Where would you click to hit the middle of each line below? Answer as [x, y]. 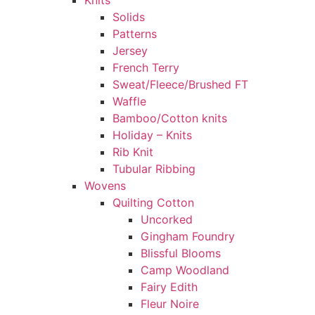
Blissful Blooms [181, 253]
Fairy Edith [169, 287]
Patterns [135, 34]
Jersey [130, 51]
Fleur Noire [170, 304]
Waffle [129, 101]
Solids [129, 17]
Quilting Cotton [153, 202]
